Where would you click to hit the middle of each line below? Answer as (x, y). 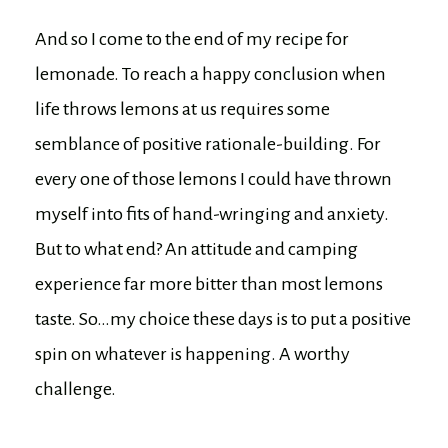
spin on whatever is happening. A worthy (192, 354)
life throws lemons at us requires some (182, 109)
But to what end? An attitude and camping (196, 249)
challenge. (75, 389)
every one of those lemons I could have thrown (213, 179)
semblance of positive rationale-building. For (208, 144)
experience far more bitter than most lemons (209, 284)
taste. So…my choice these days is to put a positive (223, 319)
